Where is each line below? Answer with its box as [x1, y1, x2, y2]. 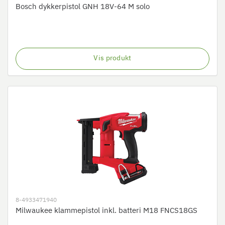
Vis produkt [93, 55, 132, 62]
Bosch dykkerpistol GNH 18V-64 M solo [16, 3, 150, 11]
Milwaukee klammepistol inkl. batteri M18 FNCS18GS [16, 207, 197, 214]
